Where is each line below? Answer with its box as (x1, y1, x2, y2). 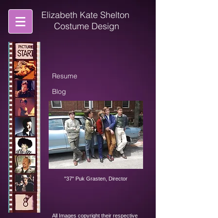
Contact (52, 103, 76, 111)
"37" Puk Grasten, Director (64, 176, 127, 182)
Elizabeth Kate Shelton (41, 9, 129, 20)
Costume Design (52, 20, 119, 32)
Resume (52, 72, 77, 80)
